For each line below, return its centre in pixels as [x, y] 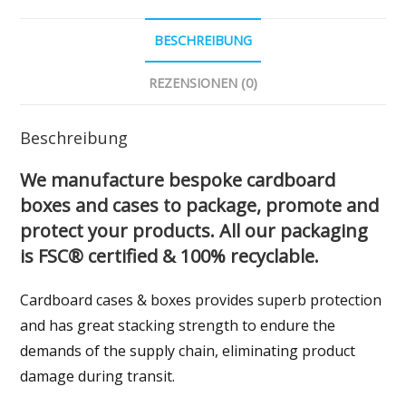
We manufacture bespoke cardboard [178, 180]
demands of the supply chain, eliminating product [188, 351]
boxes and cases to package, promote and [200, 206]
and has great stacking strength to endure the [178, 326]
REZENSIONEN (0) [203, 83]
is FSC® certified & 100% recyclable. [170, 256]
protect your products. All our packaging [194, 231]
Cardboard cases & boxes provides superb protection [201, 300]
